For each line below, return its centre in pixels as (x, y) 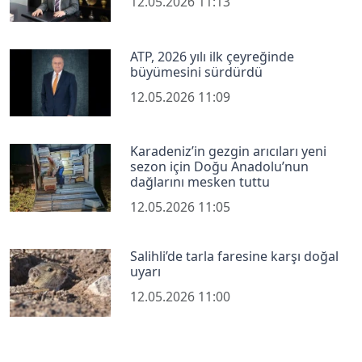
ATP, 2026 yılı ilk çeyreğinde (213, 56)
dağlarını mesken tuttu (200, 182)
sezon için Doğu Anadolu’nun (220, 167)
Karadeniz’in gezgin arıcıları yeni (229, 152)
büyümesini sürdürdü (197, 72)
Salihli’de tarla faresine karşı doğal (235, 257)
